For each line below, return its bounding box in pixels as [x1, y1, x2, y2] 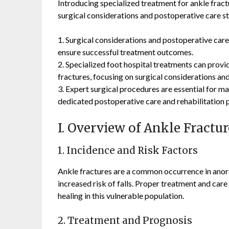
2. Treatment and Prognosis [58, 215, 193, 227]
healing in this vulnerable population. [58, 191, 185, 201]
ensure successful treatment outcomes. [58, 47, 194, 57]
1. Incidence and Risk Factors [58, 145, 198, 157]
